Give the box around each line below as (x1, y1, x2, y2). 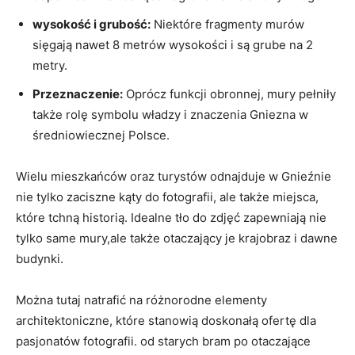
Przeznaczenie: (32, 86, 123, 101)
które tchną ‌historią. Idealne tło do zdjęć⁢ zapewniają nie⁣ (16, 209, 326, 225)
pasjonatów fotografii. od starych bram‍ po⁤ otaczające (16, 333, 311, 349)
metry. (32, 57, 67, 73)
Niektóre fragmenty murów (151, 16, 304, 32)
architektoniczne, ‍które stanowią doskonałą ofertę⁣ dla (16, 312, 316, 328)
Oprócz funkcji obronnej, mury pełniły (123, 86, 336, 101)
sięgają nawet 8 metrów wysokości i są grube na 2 (32, 36, 313, 52)
